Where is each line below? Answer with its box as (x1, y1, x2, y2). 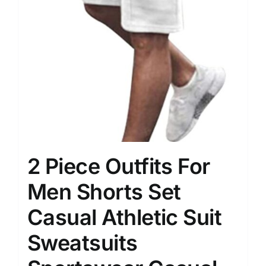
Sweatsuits (27, 230, 138, 256)
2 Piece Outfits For (27, 153, 210, 179)
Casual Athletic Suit (27, 204, 222, 230)
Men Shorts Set (27, 179, 181, 205)
